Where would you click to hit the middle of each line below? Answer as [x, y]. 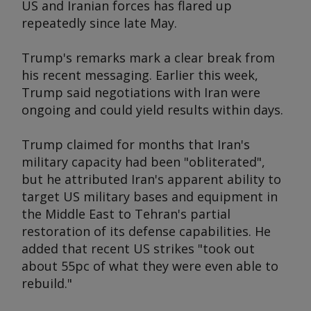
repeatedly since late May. [99, 23]
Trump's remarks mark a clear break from [148, 58]
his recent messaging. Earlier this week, [140, 75]
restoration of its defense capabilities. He [146, 231]
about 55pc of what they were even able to [150, 266]
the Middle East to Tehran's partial [126, 214]
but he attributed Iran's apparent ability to [151, 179]
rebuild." [47, 283]
